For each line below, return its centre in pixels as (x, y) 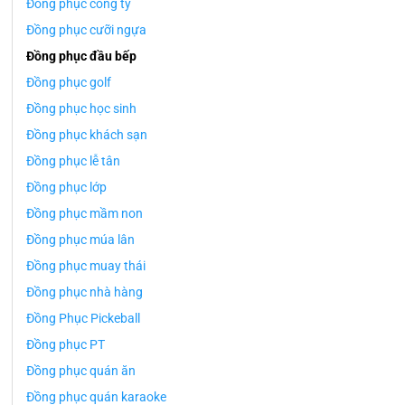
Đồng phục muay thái (85, 267)
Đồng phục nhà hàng (84, 293)
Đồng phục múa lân (80, 240)
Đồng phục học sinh (81, 109)
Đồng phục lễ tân (73, 162)
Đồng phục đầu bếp (81, 57)
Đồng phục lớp (66, 188)
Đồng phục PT (65, 345)
